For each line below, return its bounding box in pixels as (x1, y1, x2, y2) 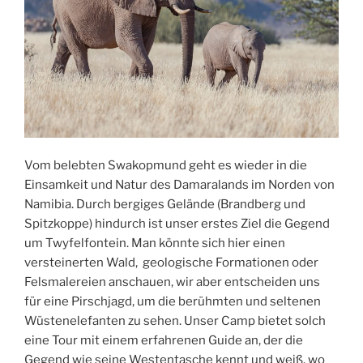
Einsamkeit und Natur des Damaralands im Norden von (24, 177, 335, 192)
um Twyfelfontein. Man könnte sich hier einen (24, 235, 285, 250)
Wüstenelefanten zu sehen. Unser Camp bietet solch (24, 313, 326, 328)
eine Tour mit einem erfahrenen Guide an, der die (24, 332, 303, 348)
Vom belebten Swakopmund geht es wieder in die (24, 157, 307, 173)
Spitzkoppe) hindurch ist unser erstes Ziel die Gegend (24, 216, 330, 231)
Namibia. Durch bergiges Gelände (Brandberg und (24, 196, 305, 211)
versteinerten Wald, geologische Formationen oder (24, 254, 318, 270)
